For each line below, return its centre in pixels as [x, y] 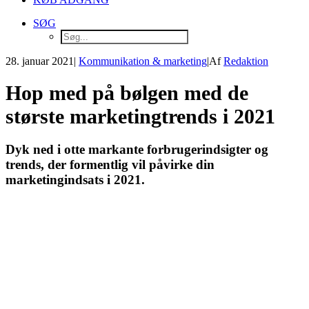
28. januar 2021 [40, 61]
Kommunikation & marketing [143, 61]
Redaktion [246, 61]
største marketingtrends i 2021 [140, 117]
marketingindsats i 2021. [75, 180]
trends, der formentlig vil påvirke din [110, 165]
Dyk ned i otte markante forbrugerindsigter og [137, 150]
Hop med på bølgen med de [127, 93]
